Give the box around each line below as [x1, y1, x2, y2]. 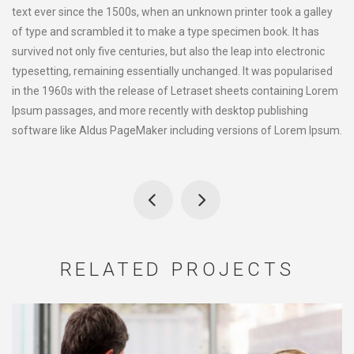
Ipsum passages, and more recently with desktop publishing [12, 104, 308, 118]
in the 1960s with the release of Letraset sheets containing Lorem [12, 85, 338, 98]
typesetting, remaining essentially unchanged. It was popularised [12, 65, 333, 78]
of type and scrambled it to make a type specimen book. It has [12, 25, 319, 39]
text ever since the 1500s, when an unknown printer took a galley [12, 6, 333, 19]
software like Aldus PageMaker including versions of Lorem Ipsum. [12, 124, 342, 137]
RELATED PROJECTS [59, 258, 295, 281]
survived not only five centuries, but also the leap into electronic [12, 45, 325, 58]
